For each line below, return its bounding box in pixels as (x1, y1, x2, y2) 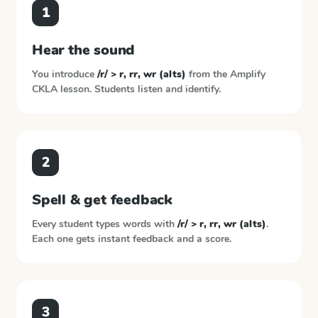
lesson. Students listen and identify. (60, 82, 221, 96)
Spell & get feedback (32, 190, 172, 209)
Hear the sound (32, 40, 136, 60)
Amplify (230, 67, 265, 81)
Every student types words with (32, 217, 177, 231)
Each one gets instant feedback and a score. (32, 232, 231, 246)
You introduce (32, 67, 97, 81)
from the (186, 67, 230, 81)
